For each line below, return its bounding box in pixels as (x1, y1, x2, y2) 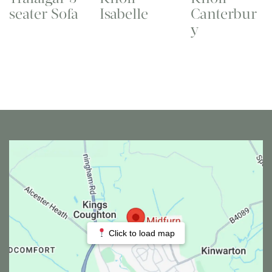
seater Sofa (9, 5, 78, 24)
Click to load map (106, 228, 175, 238)
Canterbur (190, 5, 257, 24)
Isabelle (100, 5, 149, 24)
